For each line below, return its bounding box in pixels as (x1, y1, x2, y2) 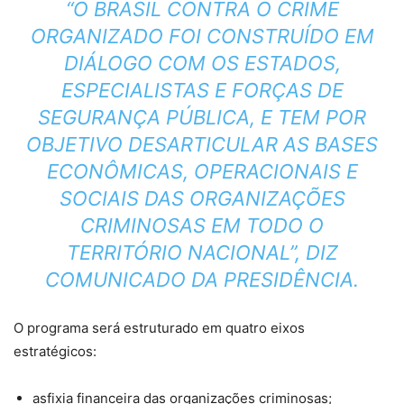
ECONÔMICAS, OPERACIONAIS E (46, 160, 358, 184)
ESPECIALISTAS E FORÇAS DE (60, 78, 344, 103)
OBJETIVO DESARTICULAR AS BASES (26, 133, 378, 157)
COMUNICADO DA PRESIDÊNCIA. (45, 268, 359, 292)
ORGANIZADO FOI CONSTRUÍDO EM (30, 24, 374, 49)
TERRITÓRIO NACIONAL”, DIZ (66, 241, 338, 265)
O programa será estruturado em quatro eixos (14, 319, 305, 337)
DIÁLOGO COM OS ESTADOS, (63, 51, 341, 76)
